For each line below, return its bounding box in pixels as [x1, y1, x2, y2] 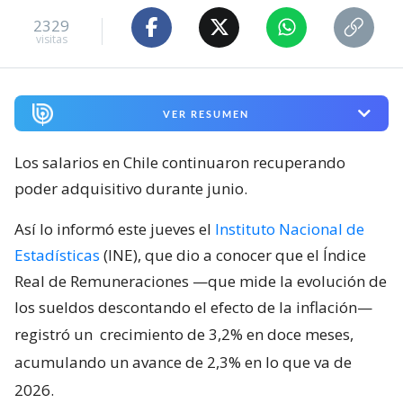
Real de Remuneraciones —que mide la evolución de [14, 271, 387, 292]
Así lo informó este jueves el [14, 219, 215, 240]
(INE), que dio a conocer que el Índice [100, 245, 366, 266]
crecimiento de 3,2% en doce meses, [100, 324, 354, 345]
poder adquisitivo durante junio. [14, 178, 247, 200]
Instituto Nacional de [215, 219, 364, 240]
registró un [14, 324, 96, 345]
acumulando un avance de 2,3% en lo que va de [14, 352, 352, 373]
